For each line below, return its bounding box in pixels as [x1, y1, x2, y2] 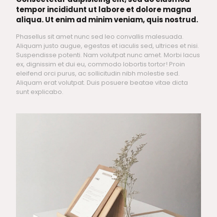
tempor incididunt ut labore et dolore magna [16, 4, 191, 15]
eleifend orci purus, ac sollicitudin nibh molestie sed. [16, 69, 180, 78]
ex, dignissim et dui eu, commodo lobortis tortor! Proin [16, 60, 185, 69]
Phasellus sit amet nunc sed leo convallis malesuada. [16, 32, 184, 42]
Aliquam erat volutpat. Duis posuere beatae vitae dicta [16, 78, 188, 88]
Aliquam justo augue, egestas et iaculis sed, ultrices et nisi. [16, 41, 199, 51]
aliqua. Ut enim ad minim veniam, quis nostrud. [16, 15, 198, 25]
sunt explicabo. [16, 87, 63, 97]
